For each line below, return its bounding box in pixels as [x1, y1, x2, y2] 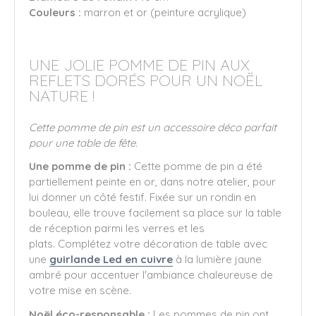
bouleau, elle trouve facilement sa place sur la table [29, 206, 281, 220]
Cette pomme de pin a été [131, 159, 262, 174]
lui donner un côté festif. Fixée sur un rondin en [29, 190, 256, 205]
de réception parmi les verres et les [29, 221, 205, 236]
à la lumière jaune [173, 253, 262, 267]
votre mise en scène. [29, 284, 137, 298]
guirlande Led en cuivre [49, 253, 173, 267]
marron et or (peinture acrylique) [81, 6, 246, 20]
